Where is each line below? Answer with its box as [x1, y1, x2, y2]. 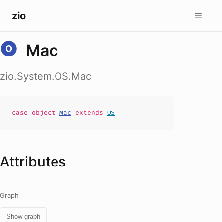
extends [71, 109, 107, 117]
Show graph [6, 213, 40, 220]
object [32, 109, 59, 117]
